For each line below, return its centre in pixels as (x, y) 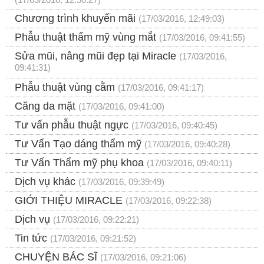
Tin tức (31, 238)
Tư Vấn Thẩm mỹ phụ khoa (79, 163)
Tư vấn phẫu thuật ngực (72, 125)
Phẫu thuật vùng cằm (65, 88)
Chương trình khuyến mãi (75, 19)
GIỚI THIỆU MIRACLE (69, 201)
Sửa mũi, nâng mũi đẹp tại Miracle (95, 56)
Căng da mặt (45, 106)
